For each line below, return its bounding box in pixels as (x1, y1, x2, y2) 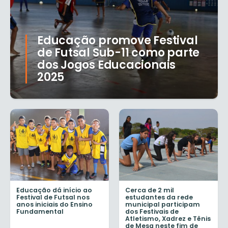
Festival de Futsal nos (16, 192, 90, 202)
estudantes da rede (125, 192, 193, 202)
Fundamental (16, 207, 64, 216)
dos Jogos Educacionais (37, 57, 176, 73)
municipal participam (125, 199, 200, 209)
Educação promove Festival (37, 33, 198, 49)
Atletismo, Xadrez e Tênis (125, 214, 211, 223)
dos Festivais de (125, 207, 179, 216)
